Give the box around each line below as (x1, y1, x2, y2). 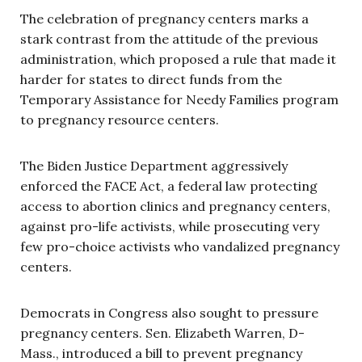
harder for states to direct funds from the (20, 70, 282, 87)
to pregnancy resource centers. (20, 111, 222, 128)
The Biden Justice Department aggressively (20, 157, 288, 174)
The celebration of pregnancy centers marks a (20, 10, 309, 27)
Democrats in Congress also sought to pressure (20, 304, 318, 321)
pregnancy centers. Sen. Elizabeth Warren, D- (20, 324, 305, 341)
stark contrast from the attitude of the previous (20, 30, 318, 47)
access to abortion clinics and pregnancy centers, (20, 197, 330, 214)
